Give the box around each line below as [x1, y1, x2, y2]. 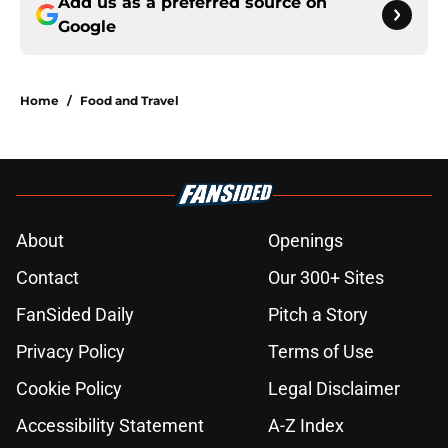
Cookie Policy [16, 378, 122, 400]
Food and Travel [80, 93, 179, 109]
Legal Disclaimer [268, 378, 400, 400]
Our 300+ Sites [268, 267, 384, 289]
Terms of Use [268, 341, 374, 363]
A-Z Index [268, 415, 344, 437]
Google [58, 17, 116, 37]
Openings [268, 230, 343, 252]
